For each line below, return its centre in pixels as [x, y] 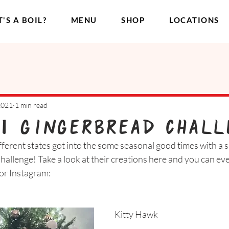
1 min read [31, 105]
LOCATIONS [194, 20]
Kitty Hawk [137, 214]
